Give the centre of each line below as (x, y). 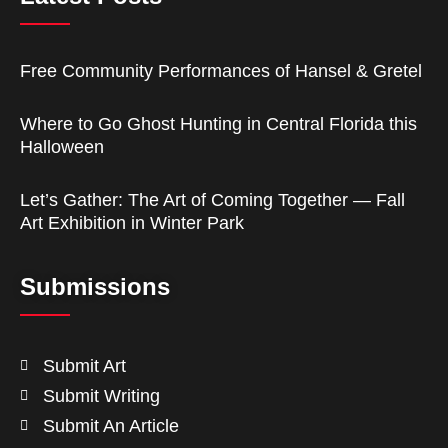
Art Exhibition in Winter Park (132, 222)
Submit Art (84, 365)
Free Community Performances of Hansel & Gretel (221, 70)
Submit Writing (101, 395)
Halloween (62, 146)
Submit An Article (110, 425)
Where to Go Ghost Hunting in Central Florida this (218, 123)
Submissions (95, 286)
